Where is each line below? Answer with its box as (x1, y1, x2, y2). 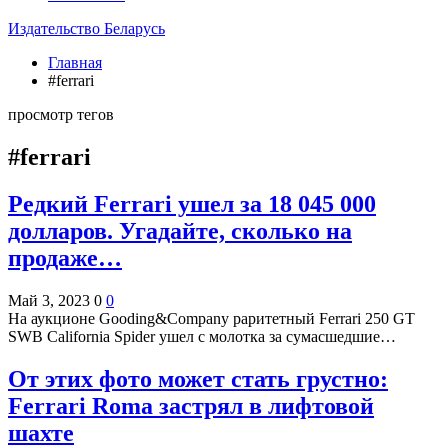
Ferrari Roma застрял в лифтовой (8, 392, 374, 419)
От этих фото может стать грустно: (8, 365, 388, 392)
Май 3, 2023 (8, 291, 90, 309)
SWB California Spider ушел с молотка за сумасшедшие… (8, 327, 396, 345)
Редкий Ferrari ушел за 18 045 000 (8, 190, 376, 217)
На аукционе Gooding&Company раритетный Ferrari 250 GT (8, 309, 415, 327)
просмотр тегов (8, 106, 114, 123)
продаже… (8, 244, 122, 271)
